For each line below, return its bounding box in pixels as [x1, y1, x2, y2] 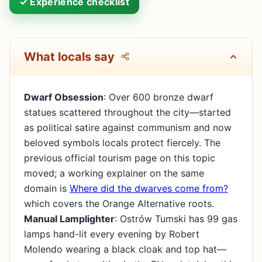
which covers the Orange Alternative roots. [24, 197, 214, 209]
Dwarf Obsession [24, 91, 104, 103]
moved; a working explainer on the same [24, 167, 204, 179]
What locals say [24, 49, 115, 64]
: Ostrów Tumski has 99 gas [115, 212, 237, 225]
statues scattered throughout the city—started [24, 106, 231, 118]
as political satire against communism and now [24, 121, 232, 133]
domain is [24, 182, 70, 194]
